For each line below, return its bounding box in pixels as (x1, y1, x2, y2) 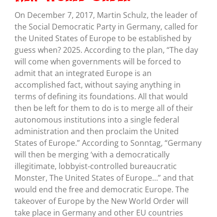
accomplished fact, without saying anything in (14, 79, 181, 90)
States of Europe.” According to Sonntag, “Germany (14, 137, 201, 148)
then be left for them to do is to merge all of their (14, 102, 193, 113)
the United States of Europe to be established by (14, 32, 191, 44)
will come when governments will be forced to (14, 56, 181, 67)
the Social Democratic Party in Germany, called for (14, 21, 198, 32)
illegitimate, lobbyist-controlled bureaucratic (14, 160, 177, 171)
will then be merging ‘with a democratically (14, 149, 170, 160)
